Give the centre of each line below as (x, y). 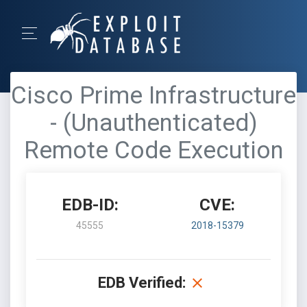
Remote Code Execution (153, 150)
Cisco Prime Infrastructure (153, 96)
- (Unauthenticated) (153, 123)
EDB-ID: (90, 205)
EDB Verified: (142, 283)
